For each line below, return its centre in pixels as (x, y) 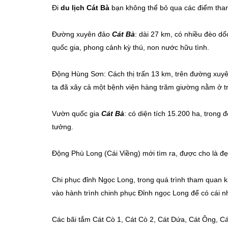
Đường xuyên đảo (82, 34)
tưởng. (63, 126)
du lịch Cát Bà (85, 7)
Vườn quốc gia (77, 113)
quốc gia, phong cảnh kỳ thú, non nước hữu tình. (131, 47)
